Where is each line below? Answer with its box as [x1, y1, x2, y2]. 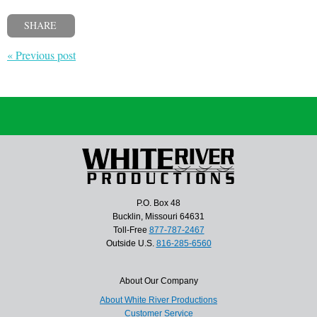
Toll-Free [113, 224, 149, 235]
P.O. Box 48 [137, 197, 180, 208]
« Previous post [7, 47, 76, 62]
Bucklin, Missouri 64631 [113, 211, 204, 221]
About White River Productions [100, 294, 217, 305]
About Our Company [119, 275, 198, 286]
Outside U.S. [105, 238, 156, 248]
